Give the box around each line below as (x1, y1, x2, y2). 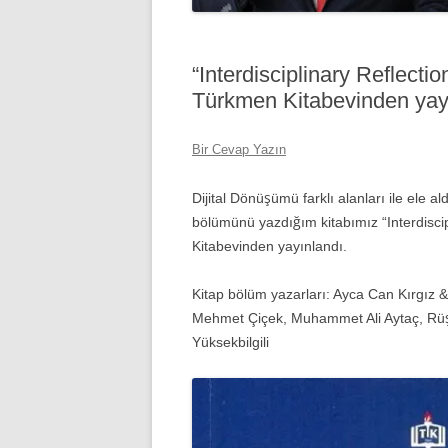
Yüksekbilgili (192, 334, 269, 350)
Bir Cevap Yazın (192, 142, 286, 157)
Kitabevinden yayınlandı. (192, 238, 347, 254)
